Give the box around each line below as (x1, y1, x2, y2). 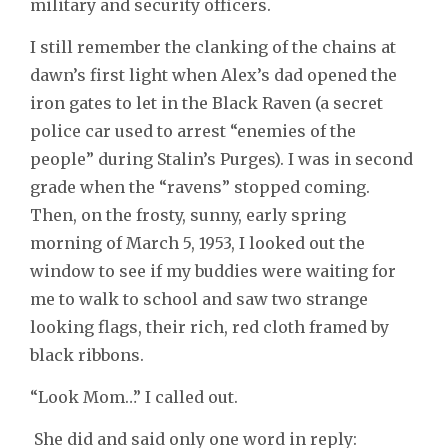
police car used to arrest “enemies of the (30, 121, 356, 142)
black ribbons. (30, 345, 144, 366)
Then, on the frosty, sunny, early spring (30, 205, 346, 226)
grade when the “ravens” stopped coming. (30, 177, 370, 198)
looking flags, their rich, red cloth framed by (30, 317, 389, 338)
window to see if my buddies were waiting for (30, 261, 396, 282)
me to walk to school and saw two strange (30, 289, 368, 310)
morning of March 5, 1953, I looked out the (30, 233, 365, 254)
